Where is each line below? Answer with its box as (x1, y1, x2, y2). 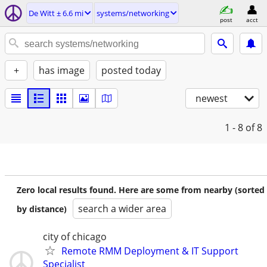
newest (195, 92, 228, 105)
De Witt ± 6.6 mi (29, 8, 83, 18)
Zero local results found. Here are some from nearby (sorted (17, 184, 265, 195)
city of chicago (43, 230, 107, 243)
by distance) (17, 203, 67, 215)
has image (39, 64, 85, 77)
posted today (101, 64, 161, 77)
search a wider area (78, 202, 166, 215)
